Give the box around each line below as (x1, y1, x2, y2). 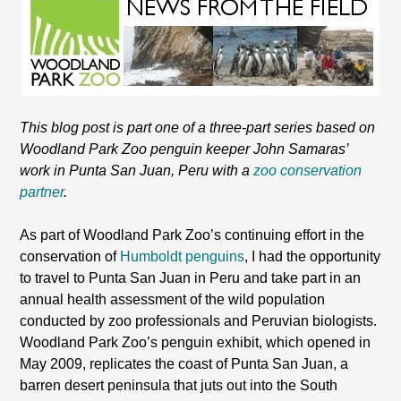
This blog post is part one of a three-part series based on (20, 120, 376, 135)
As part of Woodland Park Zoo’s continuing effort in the (20, 227, 365, 243)
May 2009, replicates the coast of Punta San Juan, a (20, 356, 349, 371)
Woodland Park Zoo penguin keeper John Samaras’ (20, 141, 349, 157)
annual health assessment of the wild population (20, 292, 326, 307)
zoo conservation (253, 163, 363, 178)
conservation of (20, 249, 121, 264)
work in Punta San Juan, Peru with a (20, 163, 254, 178)
